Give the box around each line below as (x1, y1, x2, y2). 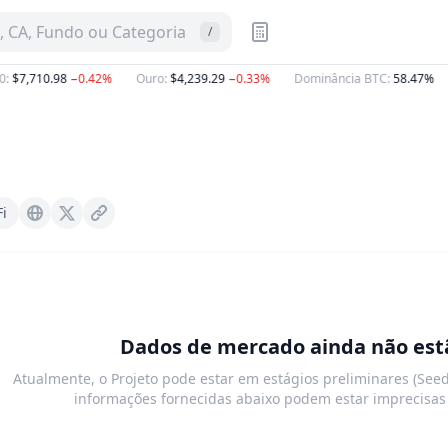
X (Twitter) (73, 211, 85, 231)
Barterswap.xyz (42, 211, 54, 231)
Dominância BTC (284, 70, 378, 87)
